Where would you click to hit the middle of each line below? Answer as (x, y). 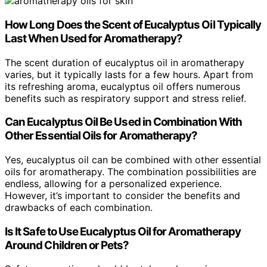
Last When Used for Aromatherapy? (94, 38)
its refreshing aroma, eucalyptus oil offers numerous (122, 86)
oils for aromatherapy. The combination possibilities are (131, 172)
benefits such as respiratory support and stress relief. (125, 98)
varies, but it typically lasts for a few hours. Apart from (129, 74)
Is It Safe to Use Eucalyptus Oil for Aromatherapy (123, 231)
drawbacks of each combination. (79, 207)
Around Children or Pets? (67, 245)
